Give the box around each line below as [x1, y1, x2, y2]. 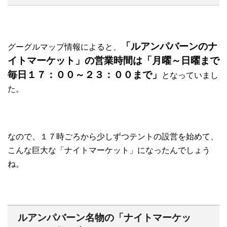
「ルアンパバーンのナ [121, 41, 217, 52]
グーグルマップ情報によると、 [8, 42, 121, 51]
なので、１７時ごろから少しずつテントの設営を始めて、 [8, 132, 218, 141]
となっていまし [162, 70, 218, 80]
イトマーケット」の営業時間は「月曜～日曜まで [8, 55, 219, 66]
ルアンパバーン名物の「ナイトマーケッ [18, 212, 191, 223]
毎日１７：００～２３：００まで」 [8, 69, 162, 80]
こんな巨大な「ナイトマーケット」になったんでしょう [8, 145, 210, 155]
